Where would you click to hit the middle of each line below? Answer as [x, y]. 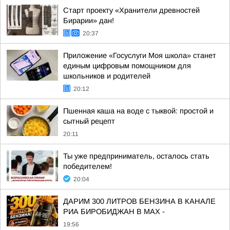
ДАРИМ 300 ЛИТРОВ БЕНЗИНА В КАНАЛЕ [139, 201]
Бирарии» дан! [89, 21]
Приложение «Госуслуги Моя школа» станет [140, 55]
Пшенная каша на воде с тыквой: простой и [138, 111]
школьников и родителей [107, 76]
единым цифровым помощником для [127, 66]
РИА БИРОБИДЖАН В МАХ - [114, 212]
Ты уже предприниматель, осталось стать [136, 156]
